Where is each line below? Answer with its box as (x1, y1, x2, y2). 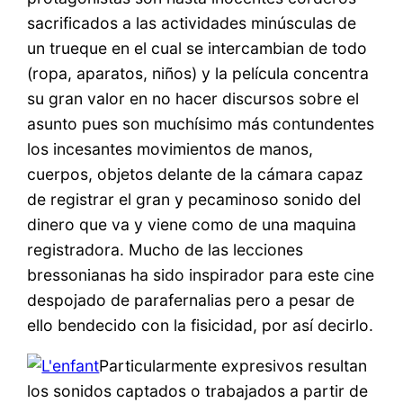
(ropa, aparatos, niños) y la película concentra (27, 63, 370, 83)
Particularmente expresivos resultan (99, 356, 368, 376)
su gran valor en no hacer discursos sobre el (27, 88, 360, 108)
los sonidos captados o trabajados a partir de (27, 381, 369, 401)
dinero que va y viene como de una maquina (27, 214, 357, 234)
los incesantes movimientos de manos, (27, 139, 314, 158)
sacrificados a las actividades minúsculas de (27, 13, 357, 32)
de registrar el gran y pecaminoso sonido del (27, 189, 362, 209)
